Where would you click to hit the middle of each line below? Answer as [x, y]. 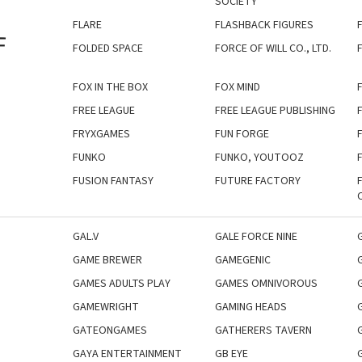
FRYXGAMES [101, 134]
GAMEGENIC [242, 260]
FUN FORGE [242, 134]
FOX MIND [237, 87]
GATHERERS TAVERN [263, 330]
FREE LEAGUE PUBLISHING [275, 110]
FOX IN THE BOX [110, 87]
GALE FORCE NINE [256, 236]
